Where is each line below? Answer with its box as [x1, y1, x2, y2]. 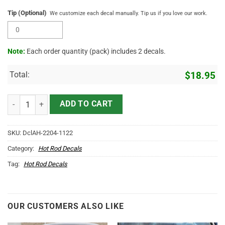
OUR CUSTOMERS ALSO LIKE [8, 201, 124, 211]
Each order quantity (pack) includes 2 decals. [25, 47, 166, 55]
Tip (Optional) [8, 9, 47, 17]
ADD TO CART [59, 99, 113, 109]
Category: [8, 145, 36, 153]
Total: [10, 69, 30, 79]
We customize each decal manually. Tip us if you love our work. [50, 10, 208, 17]
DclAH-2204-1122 [23, 129, 73, 137]
